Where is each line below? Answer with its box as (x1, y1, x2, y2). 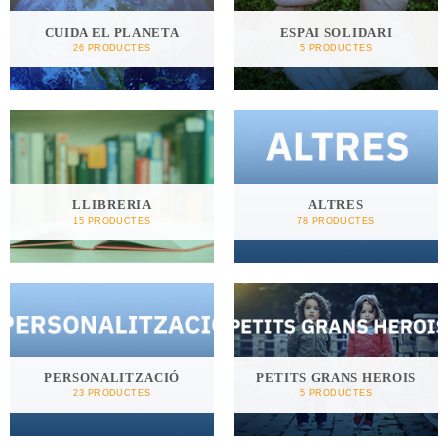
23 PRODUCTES (73, 387, 151, 399)
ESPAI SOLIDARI (279, 24, 393, 40)
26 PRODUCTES (73, 41, 151, 53)
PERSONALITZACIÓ (43, 369, 181, 385)
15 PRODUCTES (73, 214, 151, 226)
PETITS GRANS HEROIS (256, 369, 416, 385)
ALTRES (308, 197, 364, 213)
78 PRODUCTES (297, 214, 375, 226)
